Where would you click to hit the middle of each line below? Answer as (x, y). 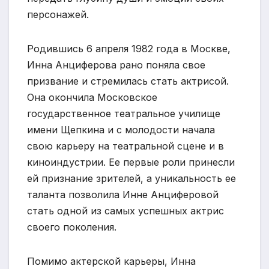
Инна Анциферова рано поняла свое (116, 65)
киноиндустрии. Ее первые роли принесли (131, 162)
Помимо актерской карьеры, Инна (111, 261)
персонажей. (58, 15)
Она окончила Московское (92, 98)
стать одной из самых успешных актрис (125, 211)
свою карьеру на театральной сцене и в (125, 146)
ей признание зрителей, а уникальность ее (131, 179)
